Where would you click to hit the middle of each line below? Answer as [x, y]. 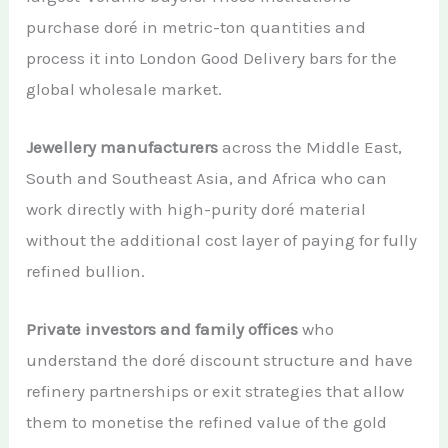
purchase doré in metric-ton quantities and [196, 27]
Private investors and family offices [162, 329]
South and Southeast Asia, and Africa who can [207, 178]
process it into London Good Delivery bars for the [212, 58]
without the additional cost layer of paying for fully [222, 240]
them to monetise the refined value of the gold [207, 422]
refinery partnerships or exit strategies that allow [215, 391]
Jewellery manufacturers [122, 147]
